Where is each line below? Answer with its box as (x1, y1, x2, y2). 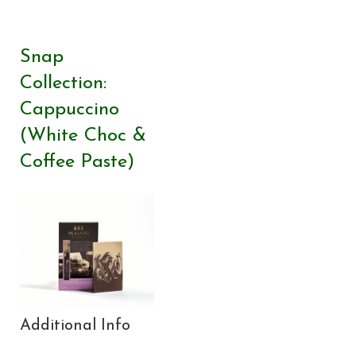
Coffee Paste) (20, 152, 134, 172)
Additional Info (20, 317, 130, 334)
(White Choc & (20, 126, 146, 145)
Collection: (20, 73, 106, 93)
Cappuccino (20, 99, 119, 119)
